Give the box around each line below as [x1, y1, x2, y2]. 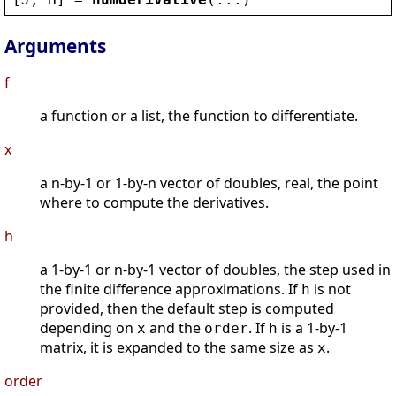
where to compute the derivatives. [40, 193, 269, 213]
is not [310, 279, 351, 300]
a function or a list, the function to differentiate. [40, 106, 358, 126]
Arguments [4, 34, 106, 59]
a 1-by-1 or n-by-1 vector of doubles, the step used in [40, 260, 391, 280]
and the [146, 318, 204, 339]
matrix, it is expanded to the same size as [40, 338, 317, 358]
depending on [40, 318, 137, 339]
